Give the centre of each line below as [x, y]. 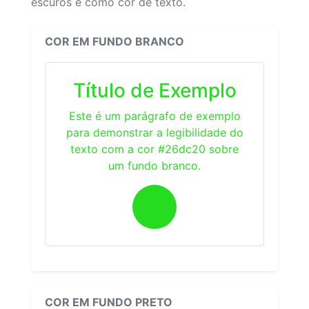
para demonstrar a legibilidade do [154, 132]
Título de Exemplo [154, 90]
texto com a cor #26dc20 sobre [154, 149]
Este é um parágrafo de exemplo [154, 116]
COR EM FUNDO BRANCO [114, 41]
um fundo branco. [154, 165]
